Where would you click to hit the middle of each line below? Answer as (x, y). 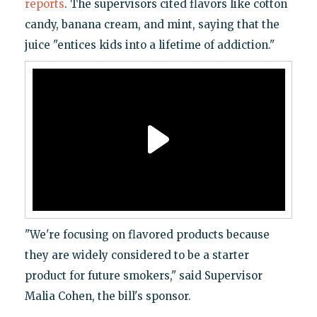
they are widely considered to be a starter (137, 255)
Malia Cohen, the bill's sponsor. (108, 296)
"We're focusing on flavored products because (147, 234)
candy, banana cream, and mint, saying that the (152, 24)
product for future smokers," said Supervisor (143, 275)
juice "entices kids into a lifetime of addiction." (149, 45)
